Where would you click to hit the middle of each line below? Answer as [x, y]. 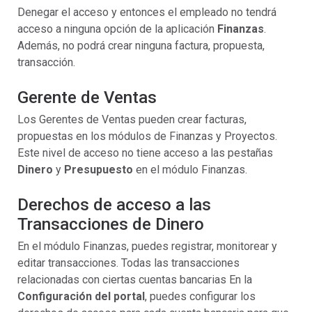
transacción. [46, 62]
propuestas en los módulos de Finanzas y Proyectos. [147, 136]
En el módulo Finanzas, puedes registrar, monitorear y [147, 246]
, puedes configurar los [200, 296]
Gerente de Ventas [87, 97]
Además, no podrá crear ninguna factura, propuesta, [141, 46]
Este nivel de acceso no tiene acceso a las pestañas [145, 153]
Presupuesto [97, 170]
